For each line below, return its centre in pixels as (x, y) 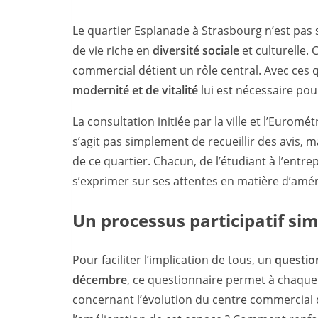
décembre (100, 279)
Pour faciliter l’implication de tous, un (174, 259)
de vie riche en (113, 50)
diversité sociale (196, 50)
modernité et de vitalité (135, 90)
